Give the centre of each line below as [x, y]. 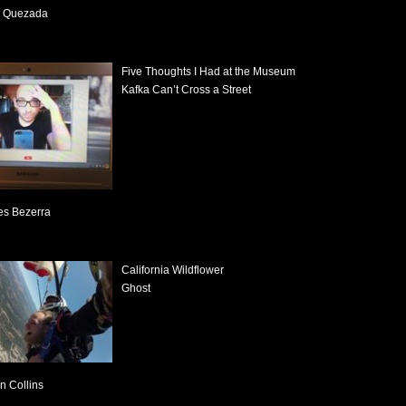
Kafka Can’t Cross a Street [186, 90]
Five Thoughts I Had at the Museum [208, 72]
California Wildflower [173, 270]
